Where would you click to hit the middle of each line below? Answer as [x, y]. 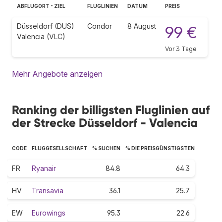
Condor [100, 26]
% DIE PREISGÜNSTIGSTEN [160, 148]
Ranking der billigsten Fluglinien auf [111, 110]
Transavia [48, 190]
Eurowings [49, 213]
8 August [142, 26]
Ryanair [44, 168]
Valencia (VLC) [41, 36]
